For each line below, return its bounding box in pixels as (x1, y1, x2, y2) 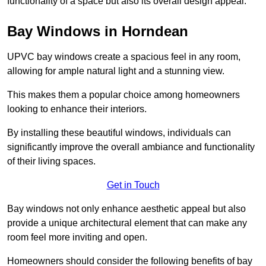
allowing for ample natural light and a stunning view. (7, 66, 224, 77)
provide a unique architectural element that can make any (7, 218, 247, 229)
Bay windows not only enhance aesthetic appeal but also (7, 204, 246, 214)
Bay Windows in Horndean (7, 23, 188, 40)
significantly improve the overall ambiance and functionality (7, 142, 255, 153)
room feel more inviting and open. (7, 232, 147, 243)
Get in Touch (106, 180, 160, 191)
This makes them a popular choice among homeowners (7, 90, 240, 100)
